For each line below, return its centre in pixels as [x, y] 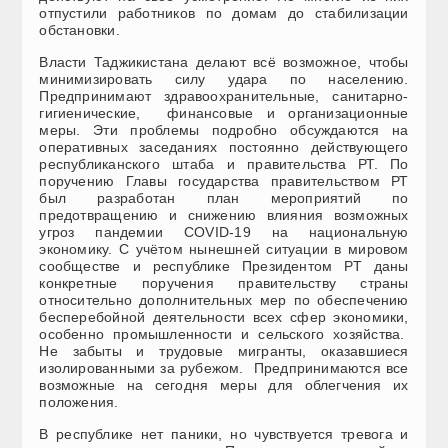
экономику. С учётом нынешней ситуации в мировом [224, 249]
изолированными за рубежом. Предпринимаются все [224, 368]
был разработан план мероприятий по [224, 198]
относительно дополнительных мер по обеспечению [224, 300]
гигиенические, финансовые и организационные [224, 113]
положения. [79, 402]
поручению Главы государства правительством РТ [224, 181]
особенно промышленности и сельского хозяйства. [224, 334]
